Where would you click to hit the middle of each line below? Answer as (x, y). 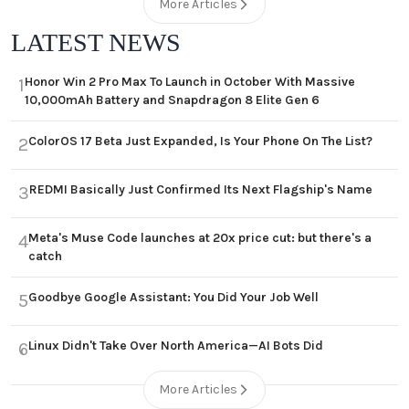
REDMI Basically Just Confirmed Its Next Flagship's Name (201, 190)
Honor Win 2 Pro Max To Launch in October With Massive (190, 82)
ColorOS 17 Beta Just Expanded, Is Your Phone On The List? (200, 142)
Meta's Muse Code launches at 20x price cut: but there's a (200, 238)
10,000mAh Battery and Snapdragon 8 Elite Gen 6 (172, 100)
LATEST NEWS (96, 43)
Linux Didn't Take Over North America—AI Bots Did (176, 346)
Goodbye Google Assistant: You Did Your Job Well (173, 298)
